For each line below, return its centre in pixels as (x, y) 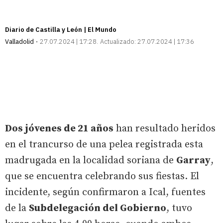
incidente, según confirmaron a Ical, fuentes (105, 192)
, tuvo (179, 208)
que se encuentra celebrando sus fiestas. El (102, 176)
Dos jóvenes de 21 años (59, 128)
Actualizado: (118, 41)
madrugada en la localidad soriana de (91, 160)
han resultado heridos (165, 128)
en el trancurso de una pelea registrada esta (104, 144)
